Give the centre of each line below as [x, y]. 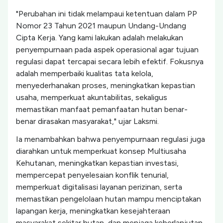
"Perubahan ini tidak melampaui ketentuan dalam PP [107, 14]
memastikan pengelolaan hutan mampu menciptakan [109, 199]
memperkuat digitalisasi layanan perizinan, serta [99, 187]
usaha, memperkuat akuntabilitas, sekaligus [92, 97]
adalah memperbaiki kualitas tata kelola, [85, 73]
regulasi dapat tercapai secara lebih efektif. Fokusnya [110, 61]
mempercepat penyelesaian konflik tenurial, [92, 175]
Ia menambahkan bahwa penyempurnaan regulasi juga [111, 139]
